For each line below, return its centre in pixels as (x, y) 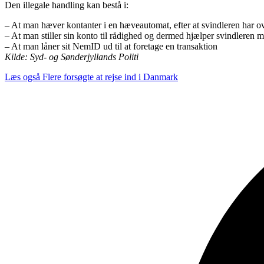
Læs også (22, 77)
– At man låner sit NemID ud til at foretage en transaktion (111, 46)
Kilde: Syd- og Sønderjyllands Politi (72, 57)
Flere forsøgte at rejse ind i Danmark (110, 77)
